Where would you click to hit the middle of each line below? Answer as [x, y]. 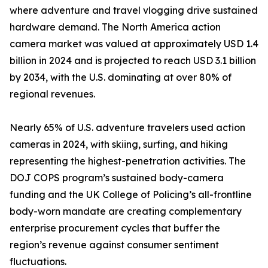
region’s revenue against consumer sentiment [114, 245]
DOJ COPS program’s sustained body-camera [117, 178]
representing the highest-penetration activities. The [128, 161]
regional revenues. [52, 94]
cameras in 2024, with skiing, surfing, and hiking [119, 144]
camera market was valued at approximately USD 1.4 [134, 44]
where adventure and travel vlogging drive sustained [134, 10]
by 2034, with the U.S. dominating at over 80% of [121, 77]
